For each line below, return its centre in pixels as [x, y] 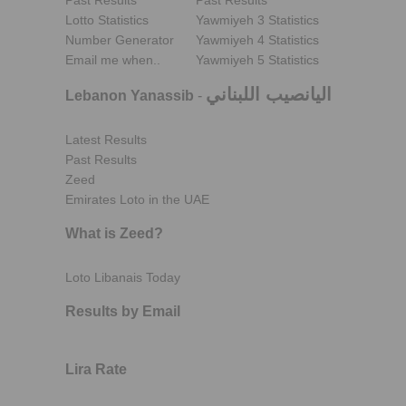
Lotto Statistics [107, 20]
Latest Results [106, 140]
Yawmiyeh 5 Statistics [257, 60]
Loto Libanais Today [123, 277]
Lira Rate [96, 369]
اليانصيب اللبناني [269, 94]
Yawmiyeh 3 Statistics [257, 20]
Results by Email [123, 311]
